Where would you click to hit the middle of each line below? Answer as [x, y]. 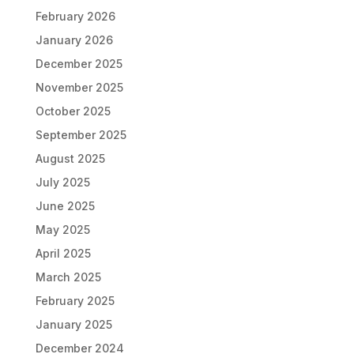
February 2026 [75, 16]
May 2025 [62, 229]
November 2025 [79, 87]
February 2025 [75, 300]
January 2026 [74, 40]
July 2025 [62, 182]
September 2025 [81, 134]
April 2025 [63, 253]
